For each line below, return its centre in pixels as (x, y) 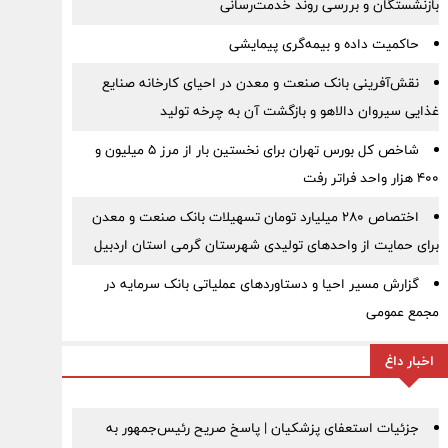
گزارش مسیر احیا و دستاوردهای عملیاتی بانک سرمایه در (261, 284)
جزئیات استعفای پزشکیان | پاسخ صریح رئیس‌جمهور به (262, 428)
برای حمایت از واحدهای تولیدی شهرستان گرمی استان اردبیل (266, 245)
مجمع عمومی (402, 312)
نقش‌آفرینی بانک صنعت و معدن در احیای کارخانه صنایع (260, 83)
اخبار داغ (409, 361)
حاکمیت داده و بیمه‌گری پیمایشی (323, 44)
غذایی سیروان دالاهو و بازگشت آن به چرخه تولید (299, 111)
